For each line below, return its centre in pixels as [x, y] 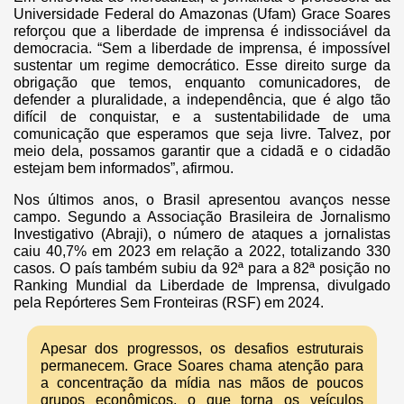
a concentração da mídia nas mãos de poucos [202, 382]
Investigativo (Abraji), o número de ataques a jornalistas [202, 234]
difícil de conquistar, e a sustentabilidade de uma [202, 116]
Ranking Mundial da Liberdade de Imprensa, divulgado [202, 285]
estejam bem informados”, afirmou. [124, 168]
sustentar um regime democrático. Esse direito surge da [202, 65]
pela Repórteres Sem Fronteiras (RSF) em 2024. [169, 302]
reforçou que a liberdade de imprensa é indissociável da [202, 31]
